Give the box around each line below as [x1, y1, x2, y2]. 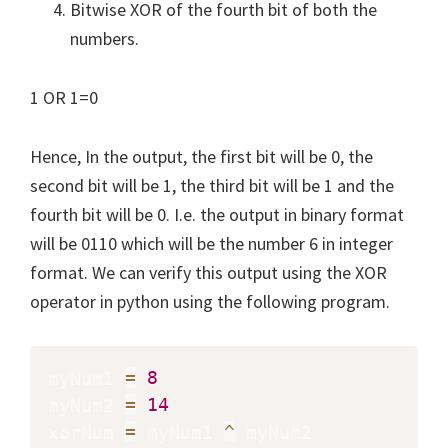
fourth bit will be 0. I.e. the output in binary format [30, 202, 404, 226]
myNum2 [48, 393, 125, 415]
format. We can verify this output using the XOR [30, 260, 387, 284]
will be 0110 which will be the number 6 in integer [30, 231, 393, 255]
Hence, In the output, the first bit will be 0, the [30, 144, 373, 168]
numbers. [70, 26, 139, 50]
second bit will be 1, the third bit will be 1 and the [30, 173, 394, 197]
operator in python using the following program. [30, 289, 394, 313]
